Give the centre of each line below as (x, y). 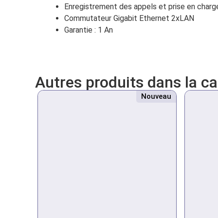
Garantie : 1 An (89, 30)
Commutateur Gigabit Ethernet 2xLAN (129, 18)
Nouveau (156, 96)
